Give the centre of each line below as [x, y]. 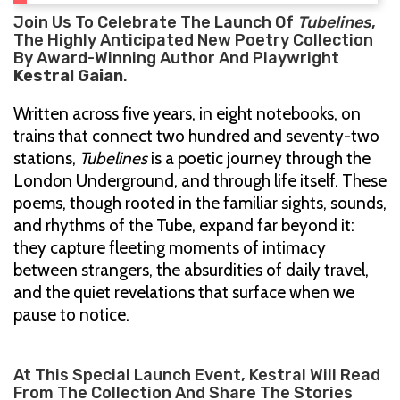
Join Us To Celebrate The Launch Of [155, 22]
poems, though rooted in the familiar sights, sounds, [200, 203]
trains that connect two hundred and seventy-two [196, 136]
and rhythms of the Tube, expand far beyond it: [184, 225]
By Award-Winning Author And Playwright [176, 58]
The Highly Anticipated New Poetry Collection [193, 40]
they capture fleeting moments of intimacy [170, 247]
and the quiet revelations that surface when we [184, 292]
